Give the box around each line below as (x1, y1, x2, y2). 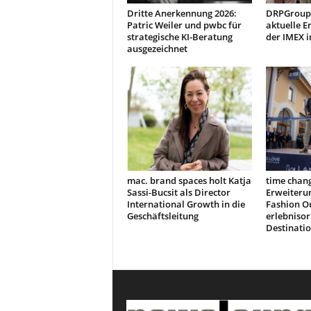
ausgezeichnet (126, 42, 187, 55)
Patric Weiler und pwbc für (126, 19, 242, 31)
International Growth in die (126, 198, 245, 210)
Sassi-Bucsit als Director (126, 186, 230, 199)
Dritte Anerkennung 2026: (126, 7, 237, 19)
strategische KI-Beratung (126, 31, 233, 43)
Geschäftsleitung (126, 210, 199, 222)
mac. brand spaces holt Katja (126, 174, 251, 187)
